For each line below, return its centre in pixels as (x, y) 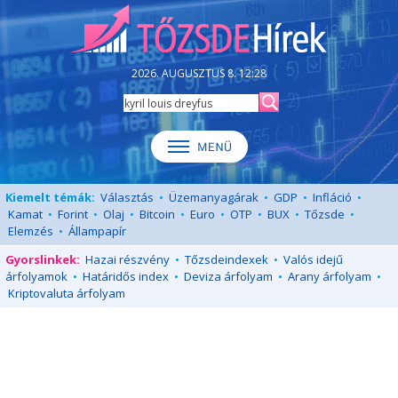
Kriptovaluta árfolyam (67, 293)
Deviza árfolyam (228, 276)
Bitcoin (157, 214)
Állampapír (97, 231)
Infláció (332, 197)
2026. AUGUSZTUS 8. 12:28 (199, 73)
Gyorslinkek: (43, 259)
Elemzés (31, 231)
